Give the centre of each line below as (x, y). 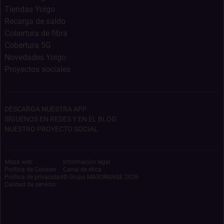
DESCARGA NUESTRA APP (46, 109)
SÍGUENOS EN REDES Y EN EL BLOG (60, 119)
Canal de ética (82, 169)
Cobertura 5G (28, 45)
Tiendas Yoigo (30, 9)
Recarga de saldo (35, 21)
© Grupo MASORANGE (93, 177)
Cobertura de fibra (36, 33)
